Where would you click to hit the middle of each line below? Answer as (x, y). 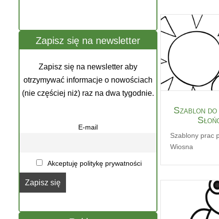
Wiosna (182, 146)
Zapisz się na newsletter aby (88, 67)
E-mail (88, 127)
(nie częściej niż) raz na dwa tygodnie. (88, 93)
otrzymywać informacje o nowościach (88, 80)
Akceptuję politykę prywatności (94, 164)
